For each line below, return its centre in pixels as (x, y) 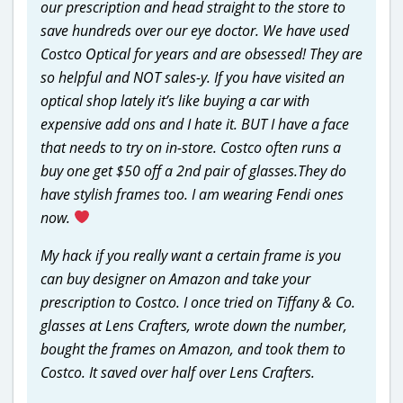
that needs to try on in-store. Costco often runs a (191, 147)
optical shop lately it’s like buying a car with (175, 100)
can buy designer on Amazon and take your (175, 278)
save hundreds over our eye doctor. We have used (195, 30)
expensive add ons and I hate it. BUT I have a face (195, 124)
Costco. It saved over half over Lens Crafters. (178, 372)
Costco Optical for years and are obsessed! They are (201, 54)
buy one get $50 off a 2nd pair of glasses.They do (193, 170)
